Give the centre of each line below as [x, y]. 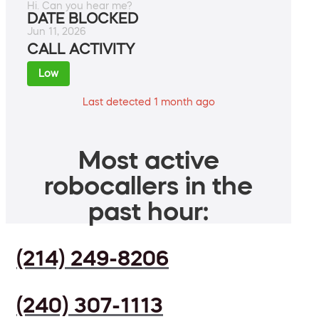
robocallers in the [148, 185]
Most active [148, 160]
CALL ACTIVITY [81, 49]
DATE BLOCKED [83, 19]
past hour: [148, 211]
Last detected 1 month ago [148, 102]
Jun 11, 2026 [57, 32]
